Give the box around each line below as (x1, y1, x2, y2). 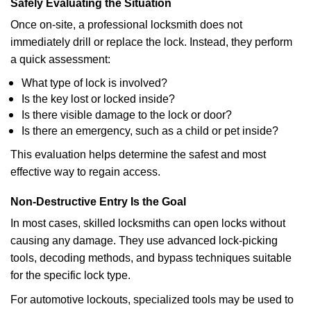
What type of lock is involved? (22, 77, 167, 89)
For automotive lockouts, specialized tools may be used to (10, 294, 294, 305)
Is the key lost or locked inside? (22, 93, 175, 105)
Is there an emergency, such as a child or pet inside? (22, 125, 278, 137)
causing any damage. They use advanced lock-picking (10, 235, 278, 246)
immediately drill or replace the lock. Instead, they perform (10, 36, 292, 48)
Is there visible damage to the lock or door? (22, 109, 232, 121)
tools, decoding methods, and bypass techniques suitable (10, 252, 292, 264)
